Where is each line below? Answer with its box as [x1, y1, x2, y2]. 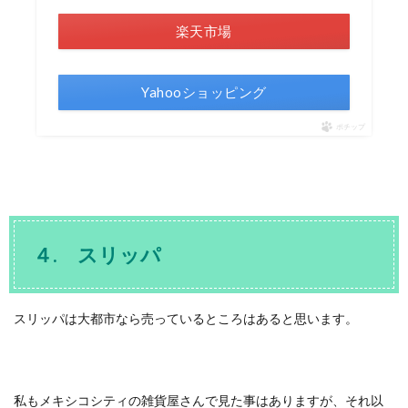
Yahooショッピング [141, 83, 267, 100]
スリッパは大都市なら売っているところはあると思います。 [14, 310, 358, 326]
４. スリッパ [33, 241, 161, 267]
